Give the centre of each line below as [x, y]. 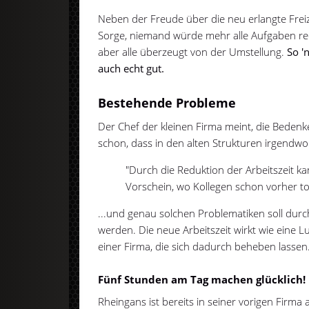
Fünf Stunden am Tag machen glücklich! [202, 280]
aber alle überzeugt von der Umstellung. [193, 51]
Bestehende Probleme [167, 102]
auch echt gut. [131, 68]
